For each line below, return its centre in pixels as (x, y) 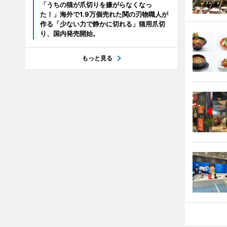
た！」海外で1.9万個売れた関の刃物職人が (104, 14)
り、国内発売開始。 (69, 34)
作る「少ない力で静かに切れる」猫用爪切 (102, 24)
